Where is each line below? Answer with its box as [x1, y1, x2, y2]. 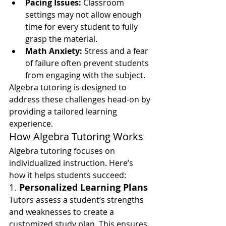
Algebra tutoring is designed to [9, 82, 129, 93]
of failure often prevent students [25, 58, 151, 69]
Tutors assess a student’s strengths [9, 194, 146, 205]
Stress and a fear [82, 45, 150, 56]
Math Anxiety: [25, 45, 82, 56]
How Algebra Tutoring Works [9, 130, 143, 143]
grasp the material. [25, 33, 97, 44]
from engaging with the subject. [25, 70, 145, 81]
